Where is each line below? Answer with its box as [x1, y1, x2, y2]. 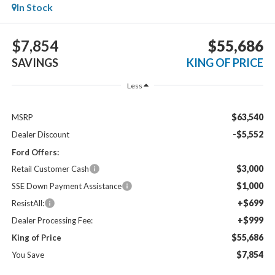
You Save [11, 250, 44, 260]
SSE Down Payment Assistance [11, 181, 122, 192]
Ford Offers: [11, 147, 59, 158]
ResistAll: [11, 198, 44, 209]
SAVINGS [11, 55, 58, 69]
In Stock [16, 1, 53, 14]
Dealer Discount [11, 130, 69, 140]
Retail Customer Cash [11, 164, 89, 174]
